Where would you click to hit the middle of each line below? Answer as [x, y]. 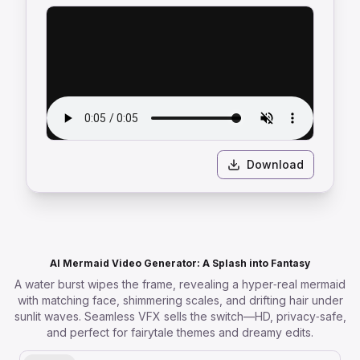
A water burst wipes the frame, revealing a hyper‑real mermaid [180, 284]
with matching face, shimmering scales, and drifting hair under [180, 300]
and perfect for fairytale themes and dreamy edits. [180, 332]
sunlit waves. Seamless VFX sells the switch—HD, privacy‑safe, [180, 316]
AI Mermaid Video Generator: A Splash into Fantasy [180, 263]
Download [275, 164]
